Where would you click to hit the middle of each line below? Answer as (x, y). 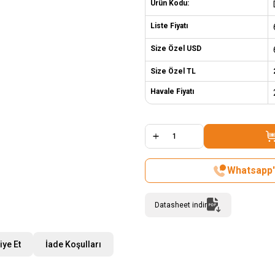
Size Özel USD (176, 48)
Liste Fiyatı (169, 25)
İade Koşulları (73, 244)
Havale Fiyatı (172, 91)
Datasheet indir (181, 205)
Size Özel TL (173, 71)
